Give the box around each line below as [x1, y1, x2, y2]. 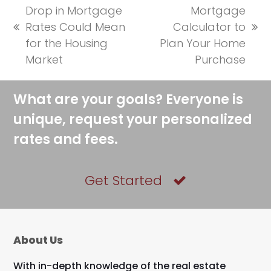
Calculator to [172, 19, 246, 34]
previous [13, 27, 60, 42]
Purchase [194, 52, 246, 67]
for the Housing [25, 36, 108, 51]
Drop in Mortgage [25, 3, 123, 18]
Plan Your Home [159, 36, 246, 51]
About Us [13, 233, 64, 247]
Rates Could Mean [25, 19, 126, 34]
